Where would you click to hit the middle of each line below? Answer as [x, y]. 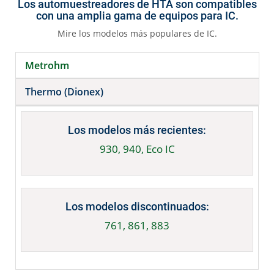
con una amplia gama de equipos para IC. [137, 15]
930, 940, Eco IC [137, 149]
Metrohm [47, 65]
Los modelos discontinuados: [137, 207]
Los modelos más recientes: [137, 130]
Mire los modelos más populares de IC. [137, 33]
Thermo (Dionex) [64, 92]
